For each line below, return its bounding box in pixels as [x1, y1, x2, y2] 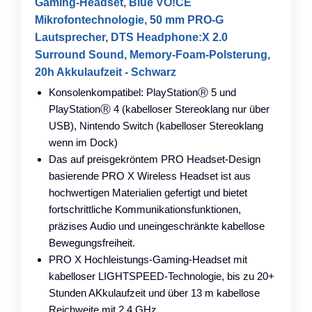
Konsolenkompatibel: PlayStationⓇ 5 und [49, 86, 236, 98]
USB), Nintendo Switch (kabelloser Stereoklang [49, 119, 263, 132]
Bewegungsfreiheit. [49, 236, 135, 249]
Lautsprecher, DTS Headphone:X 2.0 [35, 31, 228, 43]
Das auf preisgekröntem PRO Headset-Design [49, 153, 260, 165]
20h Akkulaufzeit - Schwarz [35, 65, 176, 78]
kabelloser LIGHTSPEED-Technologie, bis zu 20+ [49, 270, 274, 282]
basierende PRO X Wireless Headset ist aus [49, 169, 251, 182]
